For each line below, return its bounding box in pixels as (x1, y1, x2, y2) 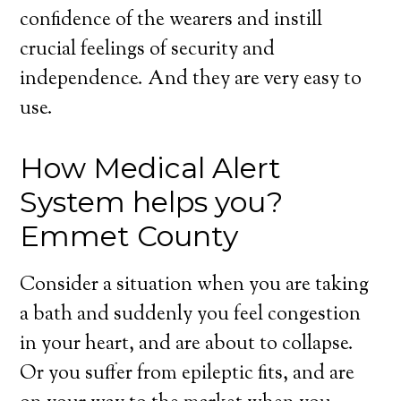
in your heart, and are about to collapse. (20, 330, 354, 359)
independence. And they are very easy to (20, 65, 363, 94)
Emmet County (20, 218, 239, 253)
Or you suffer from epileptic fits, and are (20, 360, 355, 388)
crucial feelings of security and (20, 36, 276, 64)
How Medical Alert (20, 150, 282, 185)
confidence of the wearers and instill (20, 6, 323, 35)
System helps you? (20, 184, 284, 219)
